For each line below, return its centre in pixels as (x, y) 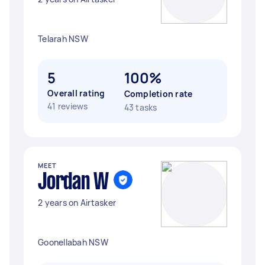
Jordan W (73, 183)
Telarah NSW (63, 39)
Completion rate (158, 94)
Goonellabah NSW (73, 242)
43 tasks (140, 107)
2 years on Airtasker (77, 203)
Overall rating (76, 93)
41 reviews (68, 106)
